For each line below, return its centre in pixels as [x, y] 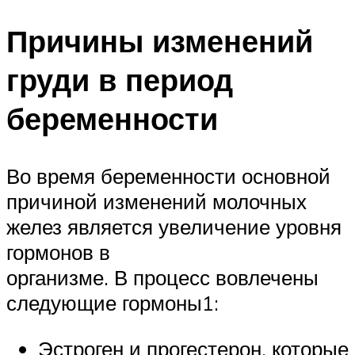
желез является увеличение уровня [174, 227]
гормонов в [58, 252]
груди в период [120, 80]
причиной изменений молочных [157, 202]
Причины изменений [160, 41]
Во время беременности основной [168, 176]
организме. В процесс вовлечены [162, 278]
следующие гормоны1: [113, 303]
